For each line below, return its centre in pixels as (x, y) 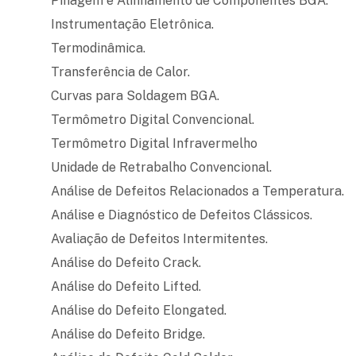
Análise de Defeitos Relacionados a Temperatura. (198, 191)
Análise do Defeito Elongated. (139, 310)
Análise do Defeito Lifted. (126, 286)
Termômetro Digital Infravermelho (155, 143)
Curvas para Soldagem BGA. (135, 95)
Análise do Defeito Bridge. (128, 334)
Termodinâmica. (99, 48)
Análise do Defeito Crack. (126, 262)
